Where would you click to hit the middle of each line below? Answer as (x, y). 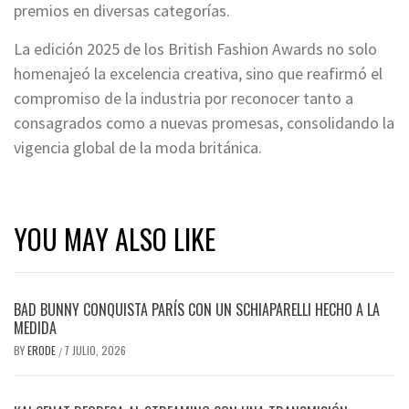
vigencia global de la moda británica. (138, 147)
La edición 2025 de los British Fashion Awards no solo (195, 48)
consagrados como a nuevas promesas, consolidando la (204, 122)
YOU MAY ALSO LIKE (115, 238)
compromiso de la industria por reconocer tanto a (184, 98)
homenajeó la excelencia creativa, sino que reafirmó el (198, 73)
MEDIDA (35, 327)
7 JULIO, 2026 (95, 350)
